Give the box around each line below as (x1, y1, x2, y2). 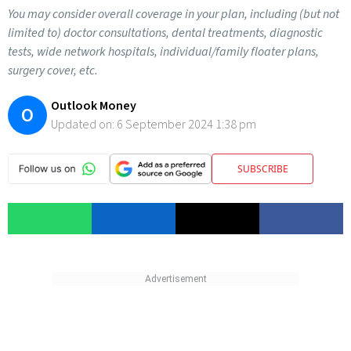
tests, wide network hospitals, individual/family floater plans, (8, 43, 319, 60)
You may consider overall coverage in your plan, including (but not (8, 5, 339, 23)
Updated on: (51, 116, 117, 133)
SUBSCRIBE (237, 161, 288, 175)
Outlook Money (51, 97, 136, 114)
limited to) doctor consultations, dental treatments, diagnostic (8, 24, 323, 42)
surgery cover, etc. (8, 62, 98, 79)
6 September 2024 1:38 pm (117, 116, 256, 133)
